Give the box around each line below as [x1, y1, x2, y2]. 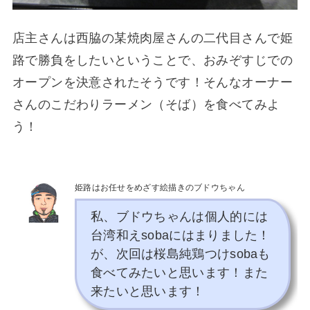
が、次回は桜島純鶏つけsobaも [90, 247, 271, 262]
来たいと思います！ [90, 284, 205, 299]
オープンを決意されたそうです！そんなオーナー [12, 75, 293, 89]
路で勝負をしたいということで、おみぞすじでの [12, 53, 293, 67]
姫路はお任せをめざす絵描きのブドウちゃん [74, 183, 245, 193]
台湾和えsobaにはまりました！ [90, 228, 271, 243]
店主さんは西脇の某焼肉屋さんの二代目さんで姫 [12, 31, 293, 45]
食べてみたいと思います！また [90, 266, 268, 280]
